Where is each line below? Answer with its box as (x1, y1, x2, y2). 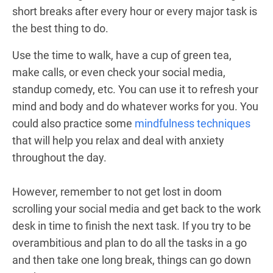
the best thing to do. (12, 22, 111, 35)
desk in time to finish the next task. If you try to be (12, 219, 251, 232)
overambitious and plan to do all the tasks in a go (12, 236, 247, 249)
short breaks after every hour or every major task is (12, 5, 257, 18)
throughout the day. (12, 151, 107, 164)
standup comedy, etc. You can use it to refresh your (12, 83, 258, 96)
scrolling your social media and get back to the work (12, 202, 261, 215)
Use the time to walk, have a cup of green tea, (12, 49, 232, 62)
